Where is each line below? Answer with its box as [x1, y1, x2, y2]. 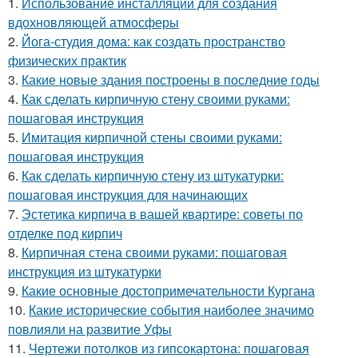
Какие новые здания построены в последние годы [22, 70, 320, 89]
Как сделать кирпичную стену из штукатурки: [22, 166, 284, 185]
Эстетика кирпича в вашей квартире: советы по [22, 205, 303, 224]
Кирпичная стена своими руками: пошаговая [22, 243, 287, 262]
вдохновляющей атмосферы [8, 13, 179, 32]
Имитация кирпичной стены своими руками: [22, 128, 282, 147]
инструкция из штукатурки [8, 262, 161, 281]
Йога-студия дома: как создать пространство [22, 32, 285, 51]
